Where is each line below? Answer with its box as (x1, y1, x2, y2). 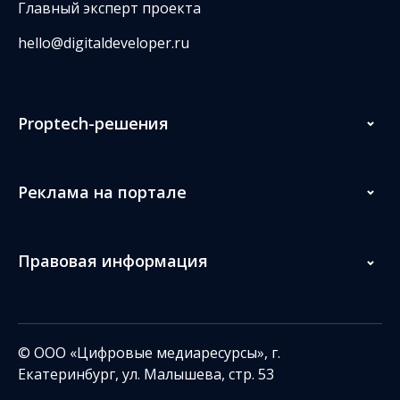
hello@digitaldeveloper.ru (18, 33, 189, 53)
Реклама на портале (18, 181, 187, 204)
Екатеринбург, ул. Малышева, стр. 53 (18, 363, 274, 384)
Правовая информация (18, 250, 208, 272)
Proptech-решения (18, 112, 169, 134)
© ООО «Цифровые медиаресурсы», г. (18, 342, 280, 362)
